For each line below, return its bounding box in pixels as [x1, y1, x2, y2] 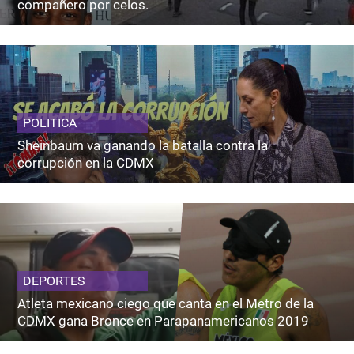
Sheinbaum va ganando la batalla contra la [17, 137, 269, 153]
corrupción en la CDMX [17, 154, 155, 171]
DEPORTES [23, 273, 86, 288]
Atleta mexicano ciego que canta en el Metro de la [17, 295, 314, 311]
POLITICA [23, 115, 77, 130]
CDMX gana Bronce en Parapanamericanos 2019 [17, 312, 310, 329]
